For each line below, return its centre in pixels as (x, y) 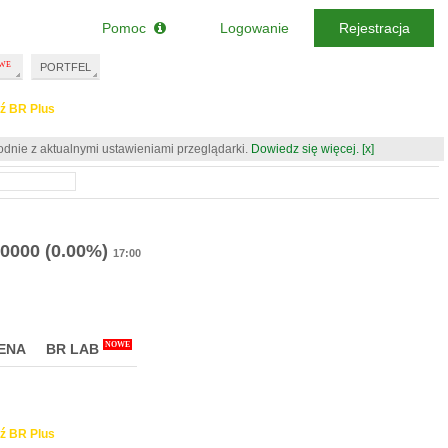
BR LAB (72, 349)
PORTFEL (65, 67)
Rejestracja (374, 28)
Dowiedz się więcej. (305, 149)
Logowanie (254, 28)
